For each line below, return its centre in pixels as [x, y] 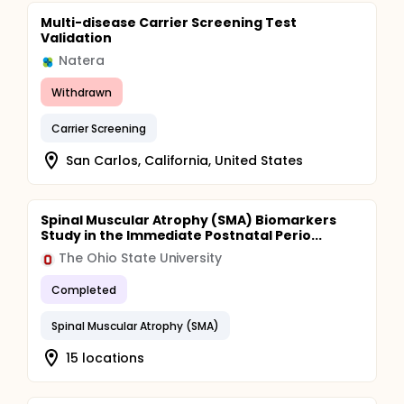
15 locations [105, 358]
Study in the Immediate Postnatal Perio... [181, 235]
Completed [84, 289]
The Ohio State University [141, 258]
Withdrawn [82, 92]
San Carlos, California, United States [184, 160]
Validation [76, 38]
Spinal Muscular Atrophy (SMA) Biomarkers [188, 220]
